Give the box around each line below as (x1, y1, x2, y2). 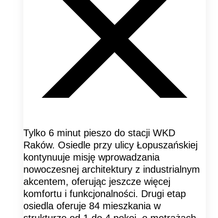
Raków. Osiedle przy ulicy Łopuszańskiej (23, 139, 198, 150)
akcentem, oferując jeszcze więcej (23, 176, 170, 187)
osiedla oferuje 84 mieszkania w (23, 200, 161, 211)
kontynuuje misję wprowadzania (23, 151, 160, 163)
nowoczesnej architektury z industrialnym (23, 163, 200, 175)
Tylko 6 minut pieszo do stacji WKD (23, 127, 175, 138)
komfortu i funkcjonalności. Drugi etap (23, 188, 186, 199)
